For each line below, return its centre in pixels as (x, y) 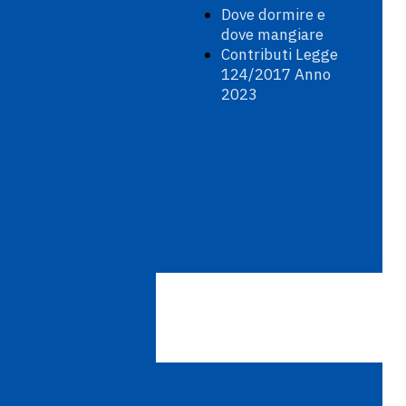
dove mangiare (272, 34)
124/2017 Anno (276, 74)
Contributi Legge (280, 54)
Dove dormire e (273, 14)
